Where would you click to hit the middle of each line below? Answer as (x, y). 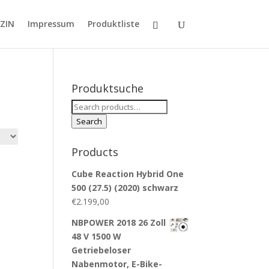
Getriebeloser (101, 250)
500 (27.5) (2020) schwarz (125, 188)
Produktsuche (108, 88)
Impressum (51, 24)
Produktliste (113, 24)
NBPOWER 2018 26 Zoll (119, 222)
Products (95, 152)
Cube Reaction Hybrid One (128, 174)
